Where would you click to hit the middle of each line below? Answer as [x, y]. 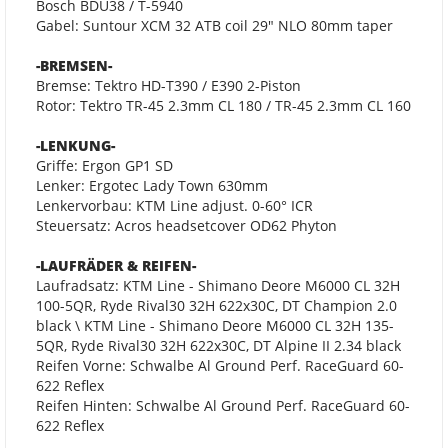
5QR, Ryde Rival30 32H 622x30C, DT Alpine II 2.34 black [218, 346]
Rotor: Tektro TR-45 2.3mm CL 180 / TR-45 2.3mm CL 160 [223, 106]
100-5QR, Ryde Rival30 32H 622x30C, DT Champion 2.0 [216, 306]
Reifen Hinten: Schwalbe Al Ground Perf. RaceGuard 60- [223, 406]
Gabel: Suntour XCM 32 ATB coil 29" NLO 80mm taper [214, 26]
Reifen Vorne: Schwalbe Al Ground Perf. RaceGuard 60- [220, 366]
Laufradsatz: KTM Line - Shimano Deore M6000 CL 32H [218, 286]
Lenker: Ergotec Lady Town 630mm [152, 186]
